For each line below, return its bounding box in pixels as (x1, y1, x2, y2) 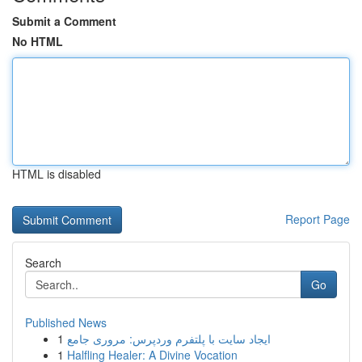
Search (25, 255, 61, 271)
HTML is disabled (12, 166, 101, 182)
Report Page (285, 211, 350, 227)
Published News (25, 314, 107, 330)
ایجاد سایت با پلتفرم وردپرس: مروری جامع (67, 330, 271, 347)
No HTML (12, 33, 63, 49)
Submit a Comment (12, 13, 116, 29)
